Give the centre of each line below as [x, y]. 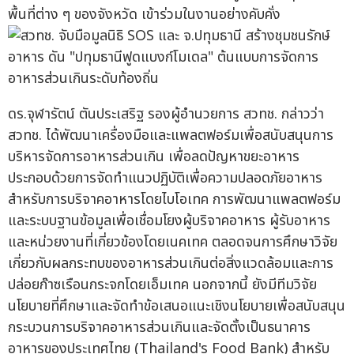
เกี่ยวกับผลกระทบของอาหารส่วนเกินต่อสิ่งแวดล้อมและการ [171, 264]
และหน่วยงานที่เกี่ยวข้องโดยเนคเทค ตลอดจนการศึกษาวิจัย [173, 243]
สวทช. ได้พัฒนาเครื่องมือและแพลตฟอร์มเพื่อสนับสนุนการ [171, 136]
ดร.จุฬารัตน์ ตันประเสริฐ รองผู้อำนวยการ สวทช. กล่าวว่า [166, 115]
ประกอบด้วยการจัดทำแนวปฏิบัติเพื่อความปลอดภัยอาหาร [165, 179]
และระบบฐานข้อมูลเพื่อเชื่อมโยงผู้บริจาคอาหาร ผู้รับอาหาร [169, 221]
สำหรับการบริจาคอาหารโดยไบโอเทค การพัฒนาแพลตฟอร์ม [174, 200]
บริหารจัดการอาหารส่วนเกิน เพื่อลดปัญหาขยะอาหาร [154, 157]
